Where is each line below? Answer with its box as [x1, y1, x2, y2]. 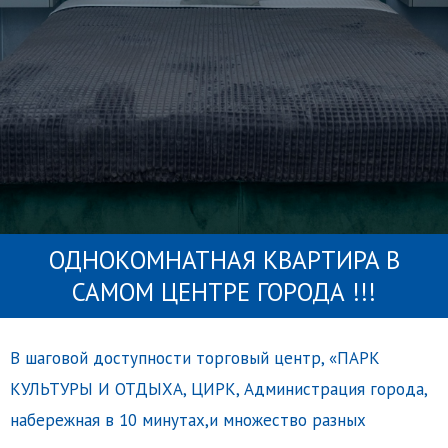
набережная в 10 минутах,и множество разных [10, 409, 366, 431]
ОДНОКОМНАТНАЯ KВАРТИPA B [48, 244, 400, 276]
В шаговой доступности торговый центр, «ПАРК [10, 347, 380, 369]
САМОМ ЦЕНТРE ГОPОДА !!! [72, 276, 376, 308]
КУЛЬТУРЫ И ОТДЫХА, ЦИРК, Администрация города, [10, 378, 427, 400]
